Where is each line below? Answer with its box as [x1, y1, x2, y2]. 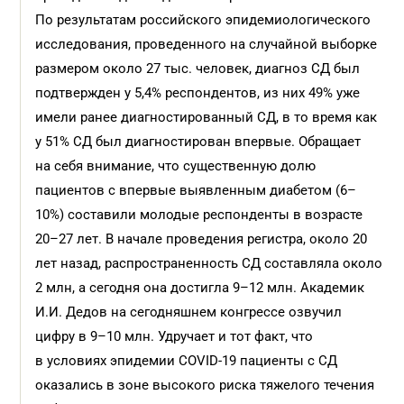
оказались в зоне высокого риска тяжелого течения [35, 377, 375, 393]
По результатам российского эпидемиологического [35, 12, 372, 28]
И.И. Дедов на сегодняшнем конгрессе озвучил [35, 304, 343, 320]
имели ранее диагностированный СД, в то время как [35, 109, 378, 125]
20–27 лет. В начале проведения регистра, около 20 [35, 231, 368, 247]
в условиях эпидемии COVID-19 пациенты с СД [35, 353, 338, 369]
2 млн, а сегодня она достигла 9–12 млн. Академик [35, 280, 365, 296]
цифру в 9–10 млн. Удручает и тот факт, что [35, 328, 314, 344]
